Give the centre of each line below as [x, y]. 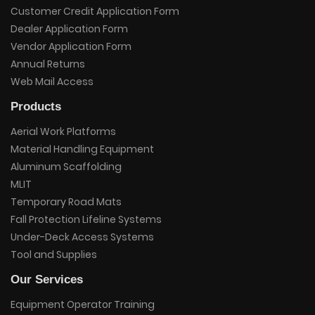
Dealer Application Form [69, 29]
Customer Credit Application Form [95, 12]
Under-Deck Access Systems [82, 237]
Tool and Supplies [54, 255]
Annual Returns [48, 64]
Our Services [47, 280]
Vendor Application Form [71, 47]
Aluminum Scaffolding [66, 167]
